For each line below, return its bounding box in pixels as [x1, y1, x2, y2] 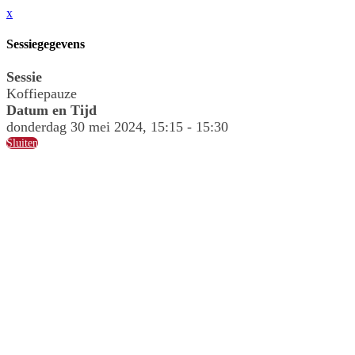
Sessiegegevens [6, 37, 85, 52]
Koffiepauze [6, 85, 77, 101]
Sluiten [6, 136, 38, 149]
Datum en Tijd [6, 101, 97, 118]
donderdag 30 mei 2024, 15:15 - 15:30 [6, 118, 228, 135]
